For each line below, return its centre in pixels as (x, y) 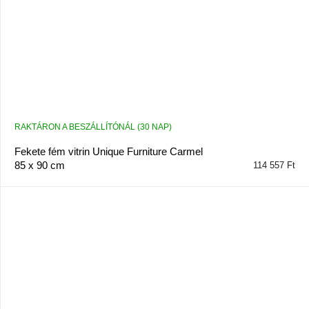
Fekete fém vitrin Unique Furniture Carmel (108, 152)
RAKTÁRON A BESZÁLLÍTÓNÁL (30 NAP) (93, 127)
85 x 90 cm (39, 166)
